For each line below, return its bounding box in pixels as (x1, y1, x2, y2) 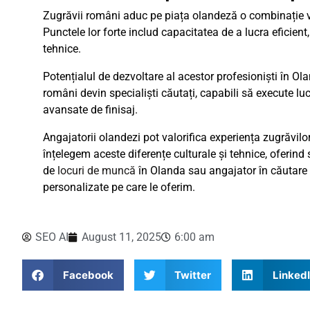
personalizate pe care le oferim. (43, 181, 195, 194)
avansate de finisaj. (43, 103, 138, 116)
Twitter (174, 268, 211, 282)
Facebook (62, 268, 113, 282)
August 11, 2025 (82, 230, 161, 244)
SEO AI (35, 230, 69, 244)
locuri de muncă (57, 164, 136, 177)
